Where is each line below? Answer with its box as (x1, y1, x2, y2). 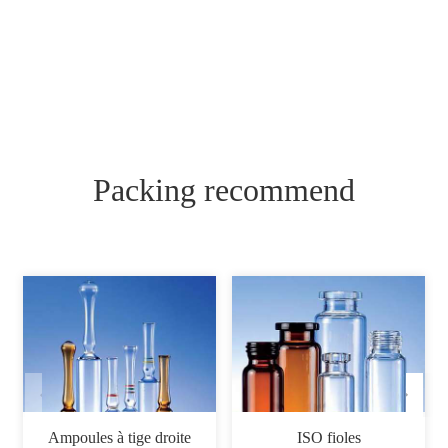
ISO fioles (296, 429, 361, 446)
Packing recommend (93, 172, 355, 208)
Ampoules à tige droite (48, 429, 191, 446)
